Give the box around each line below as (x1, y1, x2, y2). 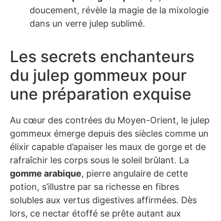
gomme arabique (10, 168, 81, 179)
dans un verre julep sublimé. (30, 18, 145, 29)
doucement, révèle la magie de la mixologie (30, 4, 209, 15)
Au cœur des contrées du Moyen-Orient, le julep (10, 114, 210, 125)
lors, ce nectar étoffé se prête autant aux (10, 208, 181, 219)
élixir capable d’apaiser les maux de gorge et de (10, 141, 206, 152)
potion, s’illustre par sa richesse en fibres (10, 181, 179, 192)
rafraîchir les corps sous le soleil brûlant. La (10, 154, 189, 165)
